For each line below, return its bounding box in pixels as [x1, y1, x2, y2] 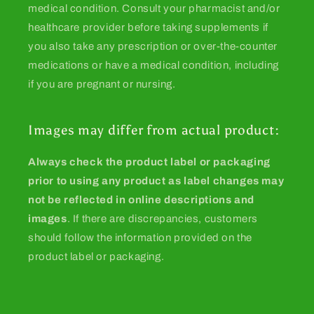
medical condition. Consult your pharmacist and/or [28, 3, 280, 15]
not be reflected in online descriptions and [28, 194, 254, 206]
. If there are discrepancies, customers [67, 213, 259, 225]
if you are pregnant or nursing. [28, 78, 176, 90]
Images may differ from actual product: [28, 122, 280, 139]
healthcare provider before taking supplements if [28, 22, 268, 34]
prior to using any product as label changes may [28, 175, 285, 187]
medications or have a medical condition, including [28, 60, 280, 71]
